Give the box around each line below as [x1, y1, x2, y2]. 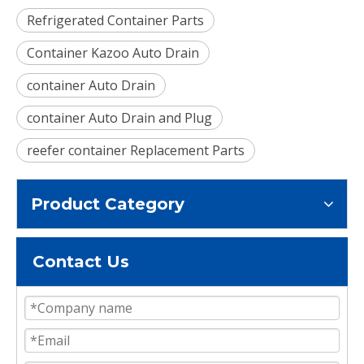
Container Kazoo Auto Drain [27, 43, 199, 62]
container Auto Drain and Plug [27, 108, 212, 127]
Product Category [31, 193, 184, 214]
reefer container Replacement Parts [27, 141, 245, 159]
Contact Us [32, 251, 129, 271]
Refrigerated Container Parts [27, 11, 204, 29]
